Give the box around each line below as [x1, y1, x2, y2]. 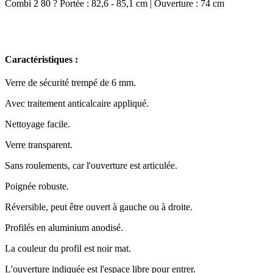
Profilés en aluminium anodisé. [5, 222, 123, 233]
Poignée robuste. [5, 180, 69, 191]
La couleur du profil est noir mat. [5, 243, 131, 253]
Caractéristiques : [5, 54, 78, 65]
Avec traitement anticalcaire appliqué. [5, 97, 149, 108]
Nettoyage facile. [5, 118, 70, 129]
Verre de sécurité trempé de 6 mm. [5, 77, 136, 88]
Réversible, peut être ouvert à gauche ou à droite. [5, 201, 193, 212]
